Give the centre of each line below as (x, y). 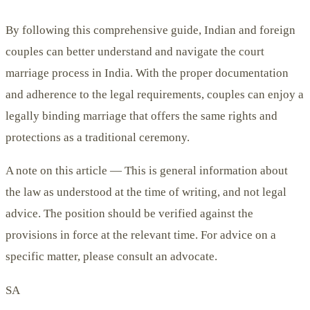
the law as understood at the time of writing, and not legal (146, 192)
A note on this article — (64, 171)
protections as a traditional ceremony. (98, 138)
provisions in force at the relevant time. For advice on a (141, 235)
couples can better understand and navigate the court (135, 52)
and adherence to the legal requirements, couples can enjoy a (155, 95)
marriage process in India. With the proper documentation (147, 73)
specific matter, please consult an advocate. (111, 257)
